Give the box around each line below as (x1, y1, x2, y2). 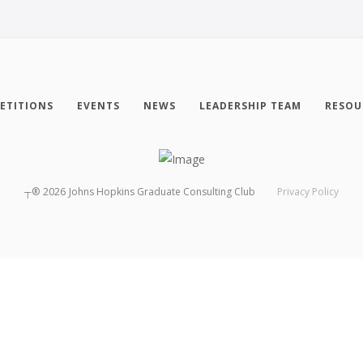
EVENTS (76, 98, 120, 113)
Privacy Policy (276, 184, 339, 199)
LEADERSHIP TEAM (199, 98, 301, 113)
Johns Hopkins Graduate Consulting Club (69, 184, 256, 199)
